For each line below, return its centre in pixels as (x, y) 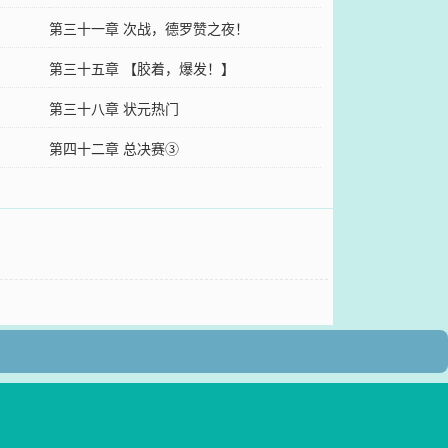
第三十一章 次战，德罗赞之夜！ (148, 28)
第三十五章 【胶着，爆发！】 (141, 68)
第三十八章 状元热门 (113, 108)
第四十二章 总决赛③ (113, 148)
